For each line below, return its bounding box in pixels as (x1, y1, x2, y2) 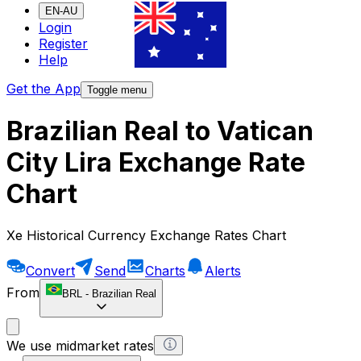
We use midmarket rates (6, 337, 154, 354)
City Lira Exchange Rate (6, 147, 305, 179)
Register (39, 35, 88, 52)
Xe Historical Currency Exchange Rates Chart (6, 226, 286, 243)
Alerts (205, 262, 241, 279)
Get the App (6, 81, 81, 98)
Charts (145, 262, 185, 279)
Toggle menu (87, 84, 147, 97)
